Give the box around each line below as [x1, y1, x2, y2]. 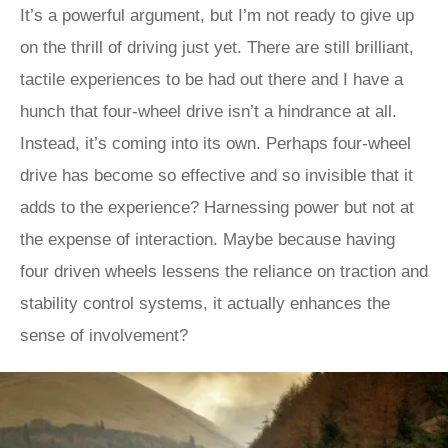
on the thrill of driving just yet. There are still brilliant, [20, 38, 414, 57]
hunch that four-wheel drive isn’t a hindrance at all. [20, 102, 397, 121]
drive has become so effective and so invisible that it [20, 166, 413, 185]
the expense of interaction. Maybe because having [20, 230, 395, 249]
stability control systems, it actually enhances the [20, 294, 390, 313]
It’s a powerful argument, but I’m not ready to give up [20, 6, 414, 25]
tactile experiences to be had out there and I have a [20, 70, 403, 89]
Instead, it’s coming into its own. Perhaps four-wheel [20, 134, 411, 153]
